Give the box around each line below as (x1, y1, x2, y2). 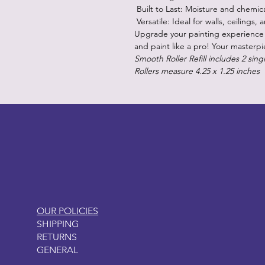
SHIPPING (37, 218, 79, 230)
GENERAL (37, 244, 79, 256)
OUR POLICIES (37, 205, 99, 216)
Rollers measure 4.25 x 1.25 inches (134, 65, 260, 76)
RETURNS (37, 231, 77, 243)
